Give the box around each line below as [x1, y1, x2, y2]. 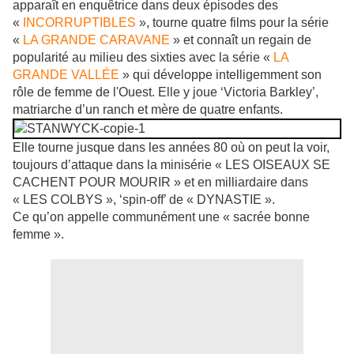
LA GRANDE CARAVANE [23, 33, 170, 47]
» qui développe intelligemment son [119, 68, 322, 82]
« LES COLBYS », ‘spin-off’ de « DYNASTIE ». [13, 193, 275, 207]
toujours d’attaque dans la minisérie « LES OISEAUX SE [13, 158, 330, 172]
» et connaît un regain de [170, 33, 311, 47]
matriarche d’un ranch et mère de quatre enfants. [13, 103, 283, 117]
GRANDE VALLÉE [13, 68, 119, 82]
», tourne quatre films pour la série [136, 16, 329, 30]
